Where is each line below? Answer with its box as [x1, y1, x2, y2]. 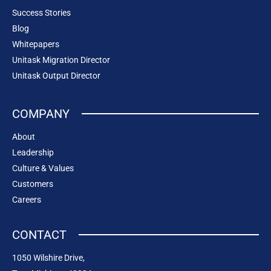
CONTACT [12, 227, 67, 242]
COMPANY [12, 106, 70, 121]
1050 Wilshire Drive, [12, 252, 85, 263]
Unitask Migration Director [12, 54, 110, 65]
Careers [12, 194, 41, 204]
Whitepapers [12, 39, 59, 49]
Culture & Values [12, 163, 74, 173]
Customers [12, 178, 53, 189]
